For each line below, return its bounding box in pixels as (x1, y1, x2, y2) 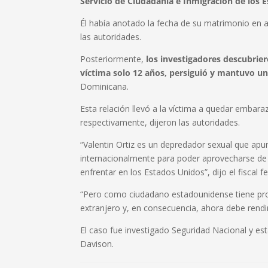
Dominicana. (80, 80, 129, 92)
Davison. (80, 237, 114, 249)
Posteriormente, (80, 53, 147, 65)
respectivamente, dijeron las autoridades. (80, 116, 240, 128)
